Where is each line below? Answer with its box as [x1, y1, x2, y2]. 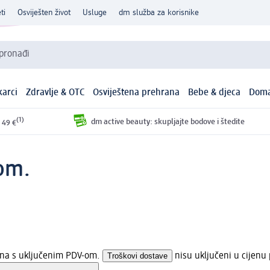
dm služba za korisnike [119, 8, 199, 17]
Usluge [83, 8, 107, 17]
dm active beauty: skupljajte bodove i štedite [90, 117, 245, 126]
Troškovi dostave [107, 251, 168, 260]
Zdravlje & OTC [25, 88, 85, 98]
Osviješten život [17, 8, 71, 17]
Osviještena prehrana [93, 88, 180, 98]
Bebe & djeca [188, 88, 241, 98]
